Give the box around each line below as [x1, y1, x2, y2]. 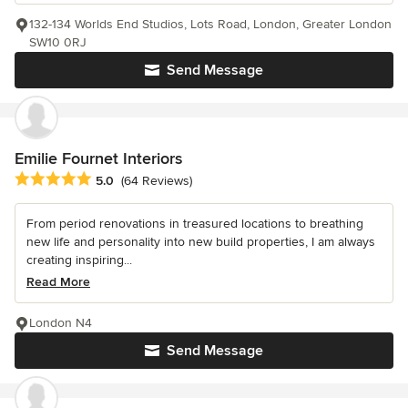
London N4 [29, 314, 92, 331]
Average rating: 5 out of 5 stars [14, 169, 209, 189]
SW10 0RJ [29, 34, 87, 50]
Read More [26, 273, 90, 290]
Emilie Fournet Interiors [15, 148, 182, 168]
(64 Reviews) [121, 172, 192, 189]
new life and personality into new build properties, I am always [26, 233, 375, 250]
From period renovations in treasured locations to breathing [26, 215, 363, 231]
